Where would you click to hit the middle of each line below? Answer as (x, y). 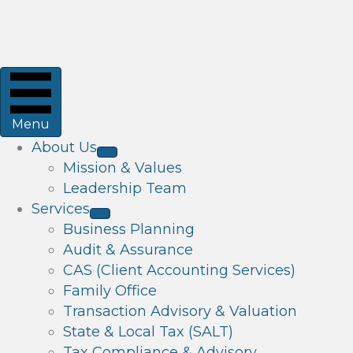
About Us (64, 147)
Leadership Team (125, 188)
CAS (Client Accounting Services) (179, 270)
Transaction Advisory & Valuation (180, 311)
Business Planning (129, 229)
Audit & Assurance (128, 249)
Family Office (110, 290)
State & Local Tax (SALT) (148, 331)
